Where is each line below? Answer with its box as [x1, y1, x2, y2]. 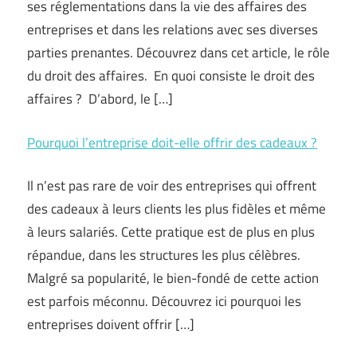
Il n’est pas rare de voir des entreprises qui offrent [27, 175, 316, 196]
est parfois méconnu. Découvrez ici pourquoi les [27, 291, 301, 312]
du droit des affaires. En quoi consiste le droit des [27, 65, 315, 86]
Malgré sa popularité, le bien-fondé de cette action [27, 268, 319, 288]
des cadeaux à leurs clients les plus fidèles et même [27, 198, 326, 219]
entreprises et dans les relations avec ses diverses [27, 19, 318, 40]
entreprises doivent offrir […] [27, 314, 194, 335]
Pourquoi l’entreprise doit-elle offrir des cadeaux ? [27, 131, 317, 153]
